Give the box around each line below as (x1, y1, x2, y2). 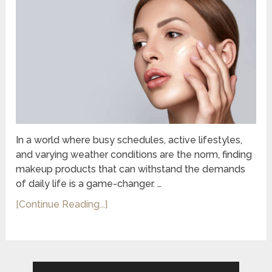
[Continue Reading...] (16, 198, 108, 210)
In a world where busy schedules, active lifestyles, (16, 134, 243, 146)
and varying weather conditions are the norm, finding (16, 148, 253, 160)
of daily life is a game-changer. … (16, 177, 162, 189)
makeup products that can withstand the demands (16, 163, 246, 175)
